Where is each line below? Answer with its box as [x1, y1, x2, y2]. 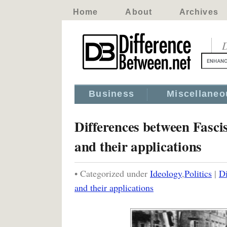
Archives [179, 8, 218, 16]
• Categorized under [74, 167, 150, 179]
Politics [184, 167, 212, 179]
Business [89, 89, 135, 99]
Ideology [150, 167, 182, 179]
